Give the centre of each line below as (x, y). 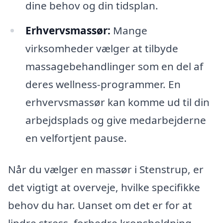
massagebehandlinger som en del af (114, 66)
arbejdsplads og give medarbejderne (115, 120)
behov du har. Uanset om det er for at (100, 205)
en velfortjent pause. (76, 138)
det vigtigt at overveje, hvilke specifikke (104, 187)
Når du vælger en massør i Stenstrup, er (106, 169)
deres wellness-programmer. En (103, 84)
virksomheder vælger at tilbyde (102, 48)
